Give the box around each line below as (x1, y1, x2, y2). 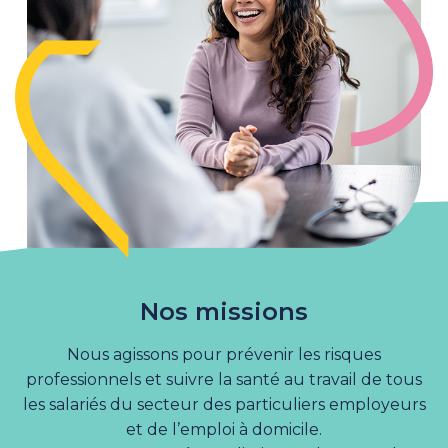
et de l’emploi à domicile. (126, 420, 322, 439)
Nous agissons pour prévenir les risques (67, 345, 381, 364)
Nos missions (140, 297, 308, 326)
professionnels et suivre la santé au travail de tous (26, 370, 422, 389)
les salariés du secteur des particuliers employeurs (22, 395, 426, 414)
